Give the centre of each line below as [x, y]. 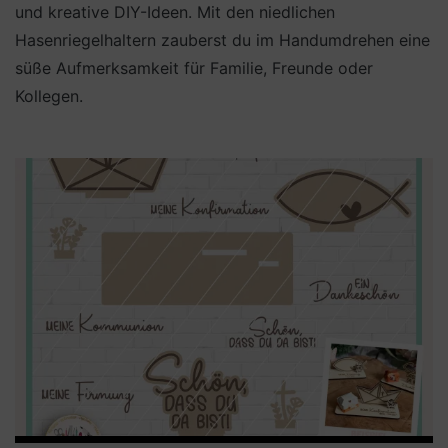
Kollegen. [49, 95]
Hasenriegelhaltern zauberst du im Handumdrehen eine [222, 39]
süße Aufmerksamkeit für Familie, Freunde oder [194, 67]
